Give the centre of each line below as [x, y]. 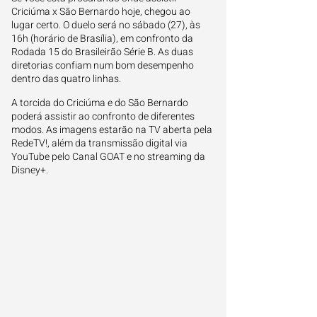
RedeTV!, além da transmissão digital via [99, 143]
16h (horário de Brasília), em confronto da [102, 39]
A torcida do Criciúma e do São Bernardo [100, 103]
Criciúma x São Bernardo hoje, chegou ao [101, 12]
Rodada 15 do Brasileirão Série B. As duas [102, 52]
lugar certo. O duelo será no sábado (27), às [106, 25]
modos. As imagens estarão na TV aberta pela [112, 130]
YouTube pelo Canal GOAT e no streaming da [108, 157]
